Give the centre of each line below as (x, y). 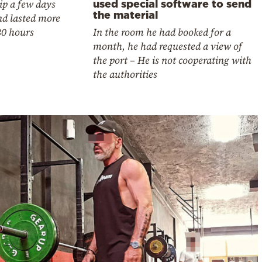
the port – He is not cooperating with (173, 61)
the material (126, 15)
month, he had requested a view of (168, 46)
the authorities (125, 75)
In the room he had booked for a (162, 32)
